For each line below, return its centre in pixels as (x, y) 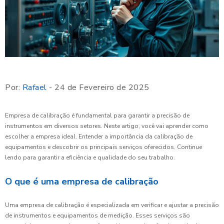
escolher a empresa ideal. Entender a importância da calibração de (99, 137)
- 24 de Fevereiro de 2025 (98, 88)
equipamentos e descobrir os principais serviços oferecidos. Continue (103, 147)
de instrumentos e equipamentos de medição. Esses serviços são (97, 216)
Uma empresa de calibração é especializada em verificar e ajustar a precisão (112, 205)
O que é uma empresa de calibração (82, 182)
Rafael (34, 88)
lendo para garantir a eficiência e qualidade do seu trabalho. (90, 158)
